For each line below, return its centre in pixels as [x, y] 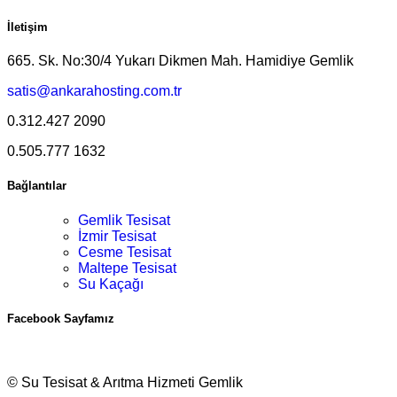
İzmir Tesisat [117, 236]
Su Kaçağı [111, 284]
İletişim [27, 27]
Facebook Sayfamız [61, 318]
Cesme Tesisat [125, 252]
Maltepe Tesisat [127, 268]
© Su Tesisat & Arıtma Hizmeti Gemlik [125, 382]
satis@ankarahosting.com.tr [94, 91]
